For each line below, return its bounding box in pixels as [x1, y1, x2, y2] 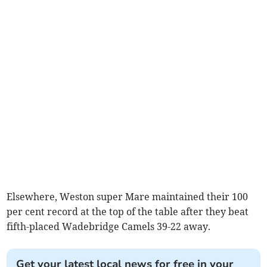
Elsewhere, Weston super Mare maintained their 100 [7, 191, 249, 203]
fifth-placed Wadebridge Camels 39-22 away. [7, 221, 211, 233]
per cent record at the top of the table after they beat [7, 206, 249, 218]
